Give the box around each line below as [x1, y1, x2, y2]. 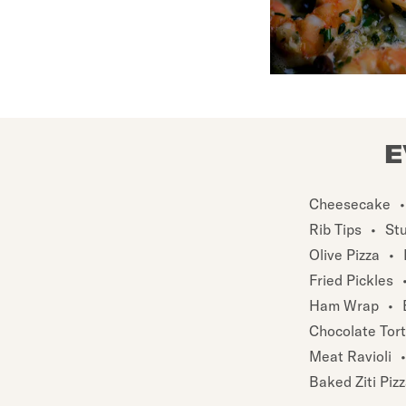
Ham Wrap [309, 295, 379, 314]
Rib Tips [309, 219, 362, 238]
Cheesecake [309, 194, 391, 213]
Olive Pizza [309, 245, 380, 264]
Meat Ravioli [309, 346, 391, 365]
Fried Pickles [309, 270, 393, 289]
